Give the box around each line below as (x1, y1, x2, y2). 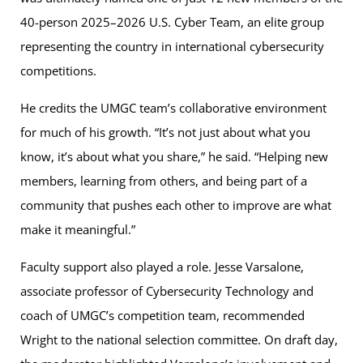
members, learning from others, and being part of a (20, 173, 307, 190)
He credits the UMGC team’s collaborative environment (20, 100, 327, 117)
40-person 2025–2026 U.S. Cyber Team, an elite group (20, 14, 324, 31)
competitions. (20, 62, 96, 79)
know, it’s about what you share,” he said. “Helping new (20, 148, 328, 165)
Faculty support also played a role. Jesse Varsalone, (20, 258, 304, 275)
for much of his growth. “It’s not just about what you (20, 124, 310, 141)
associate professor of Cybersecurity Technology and (20, 283, 314, 300)
